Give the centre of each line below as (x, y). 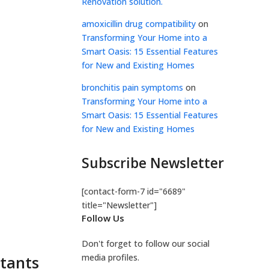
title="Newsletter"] (119, 205)
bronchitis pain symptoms (132, 87)
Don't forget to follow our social (146, 243)
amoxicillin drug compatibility (139, 24)
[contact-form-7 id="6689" (134, 191)
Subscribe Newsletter (153, 163)
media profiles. (110, 257)
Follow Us (103, 218)
